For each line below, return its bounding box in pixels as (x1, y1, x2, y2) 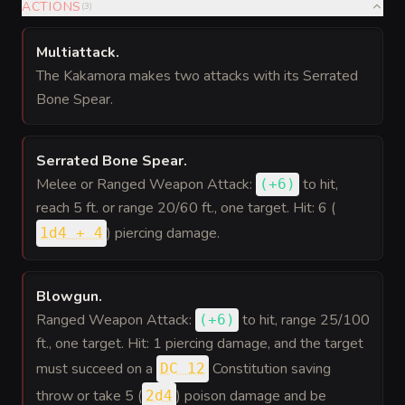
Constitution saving (209, 358, 331, 379)
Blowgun (36, 286, 99, 306)
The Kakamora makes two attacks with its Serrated (36, 65, 358, 86)
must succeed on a (36, 358, 156, 379)
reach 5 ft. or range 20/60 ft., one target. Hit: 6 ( (36, 197, 335, 218)
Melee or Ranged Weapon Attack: (36, 174, 256, 194)
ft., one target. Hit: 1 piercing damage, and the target (36, 333, 363, 353)
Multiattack (36, 42, 116, 62)
